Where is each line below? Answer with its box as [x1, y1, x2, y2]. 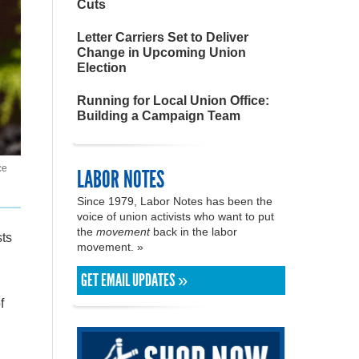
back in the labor [150, 225, 237, 238]
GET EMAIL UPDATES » [81, 270, 188, 291]
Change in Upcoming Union [77, 46, 246, 59]
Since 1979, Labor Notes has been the [77, 195, 272, 208]
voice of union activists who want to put [77, 210, 274, 223]
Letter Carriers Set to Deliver [77, 30, 248, 44]
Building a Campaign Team [77, 109, 240, 123]
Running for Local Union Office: [77, 94, 269, 107]
